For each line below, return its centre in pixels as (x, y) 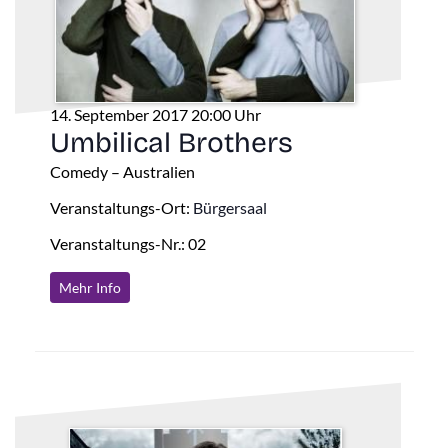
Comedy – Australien (122, 171)
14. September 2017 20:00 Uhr (155, 114)
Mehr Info (89, 287)
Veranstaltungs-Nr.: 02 (127, 243)
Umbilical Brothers (171, 142)
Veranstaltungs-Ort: (121, 207)
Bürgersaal (229, 207)
